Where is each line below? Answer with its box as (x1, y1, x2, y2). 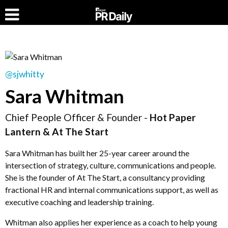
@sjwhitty (5, 68, 44, 79)
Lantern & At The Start (5, 125, 108, 137)
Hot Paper (150, 111, 196, 123)
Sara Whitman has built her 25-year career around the (5, 148, 189, 158)
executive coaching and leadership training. (5, 196, 154, 207)
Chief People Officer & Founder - (5, 111, 150, 123)
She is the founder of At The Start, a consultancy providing (5, 172, 205, 182)
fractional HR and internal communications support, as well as (5, 184, 218, 194)
